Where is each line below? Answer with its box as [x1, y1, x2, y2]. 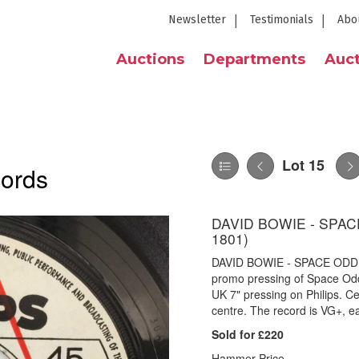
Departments [204, 50, 305, 68]
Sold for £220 [212, 326, 284, 342]
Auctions [116, 50, 184, 68]
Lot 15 [282, 155, 325, 175]
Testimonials [250, 13, 313, 26]
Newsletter [168, 13, 226, 26]
